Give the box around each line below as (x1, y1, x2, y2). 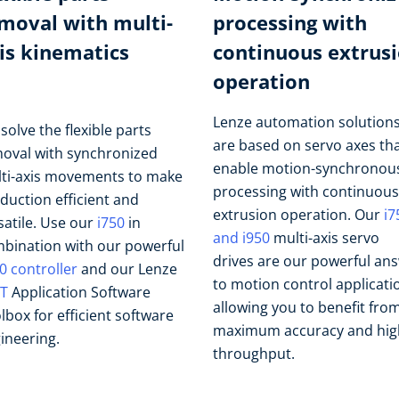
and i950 (213, 228, 270, 248)
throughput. (213, 344, 295, 363)
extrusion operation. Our (213, 205, 384, 224)
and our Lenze (77, 259, 177, 279)
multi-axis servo (270, 228, 379, 248)
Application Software (8, 282, 151, 302)
